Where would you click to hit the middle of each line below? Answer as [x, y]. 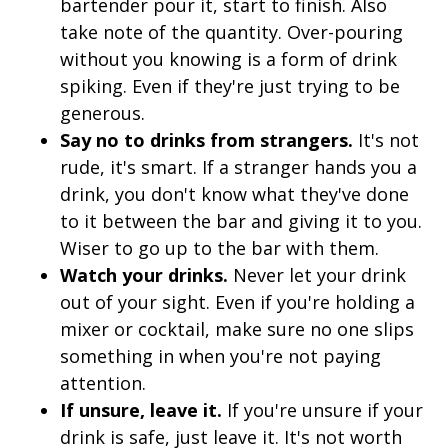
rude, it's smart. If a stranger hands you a [238, 167]
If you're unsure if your [322, 410]
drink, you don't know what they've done [234, 194]
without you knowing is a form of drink [228, 59]
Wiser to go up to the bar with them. [219, 248]
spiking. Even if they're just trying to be [230, 86]
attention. [103, 383]
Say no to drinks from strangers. [206, 140]
